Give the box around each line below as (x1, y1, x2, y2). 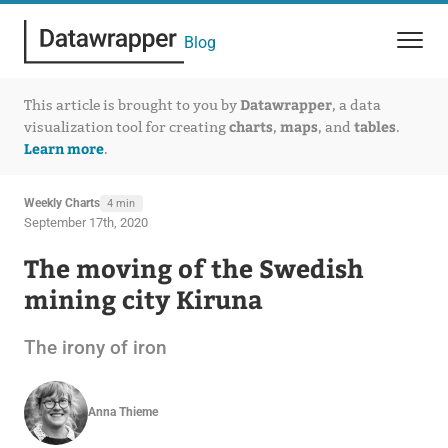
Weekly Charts (23, 195, 100, 210)
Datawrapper (239, 94, 332, 114)
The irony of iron (23, 335, 167, 359)
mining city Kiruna (23, 281, 263, 316)
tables (353, 116, 396, 136)
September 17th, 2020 (23, 214, 148, 230)
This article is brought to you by (23, 96, 240, 114)
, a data (331, 96, 381, 114)
